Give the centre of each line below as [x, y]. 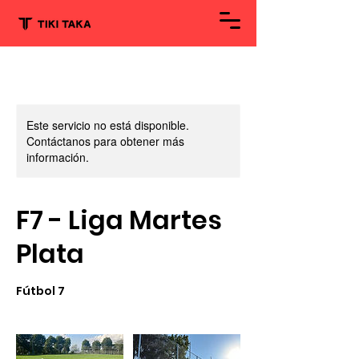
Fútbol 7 [40, 291]
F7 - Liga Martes [119, 220]
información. [58, 157]
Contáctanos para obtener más [105, 141]
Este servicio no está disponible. [108, 125]
